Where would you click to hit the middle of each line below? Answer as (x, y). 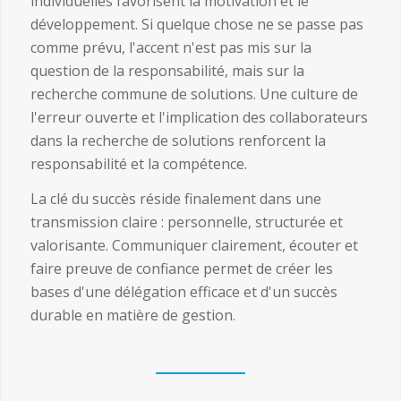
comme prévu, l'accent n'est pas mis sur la (171, 47)
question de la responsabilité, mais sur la (167, 70)
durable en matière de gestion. (132, 316)
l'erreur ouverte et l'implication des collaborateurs (199, 117)
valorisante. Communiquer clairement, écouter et (194, 246)
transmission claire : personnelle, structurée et (186, 222)
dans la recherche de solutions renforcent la (178, 140)
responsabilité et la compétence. (138, 163)
